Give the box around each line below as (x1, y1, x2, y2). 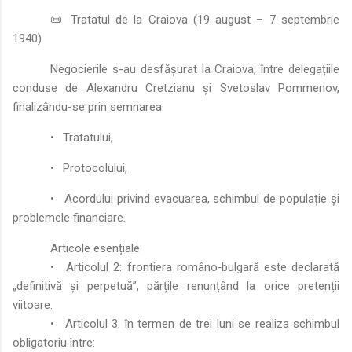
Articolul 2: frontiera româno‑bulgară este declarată (66, 259, 340, 274)
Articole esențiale (50, 240, 140, 255)
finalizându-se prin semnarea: (13, 99, 164, 114)
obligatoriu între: (13, 335, 95, 350)
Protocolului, (63, 160, 127, 175)
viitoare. (13, 297, 53, 312)
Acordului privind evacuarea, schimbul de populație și (64, 191, 339, 206)
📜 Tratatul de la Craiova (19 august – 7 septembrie (50, 12, 339, 27)
